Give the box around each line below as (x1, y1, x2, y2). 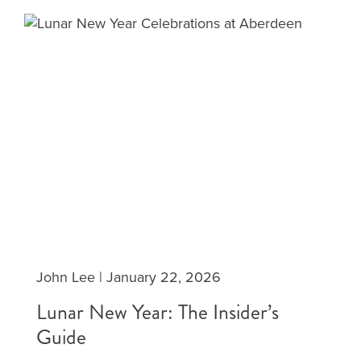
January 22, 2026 (106, 267, 221, 288)
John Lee (36, 267, 95, 288)
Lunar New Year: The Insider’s (36, 297, 279, 327)
